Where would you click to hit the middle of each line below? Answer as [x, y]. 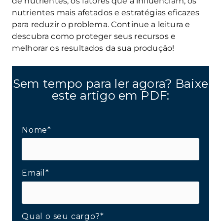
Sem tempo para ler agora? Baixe [110, 83]
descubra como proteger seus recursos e [94, 36]
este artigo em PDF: [110, 95]
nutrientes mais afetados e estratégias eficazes [106, 12]
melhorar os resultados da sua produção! [93, 48]
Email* [36, 173]
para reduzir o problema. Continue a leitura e [101, 24]
